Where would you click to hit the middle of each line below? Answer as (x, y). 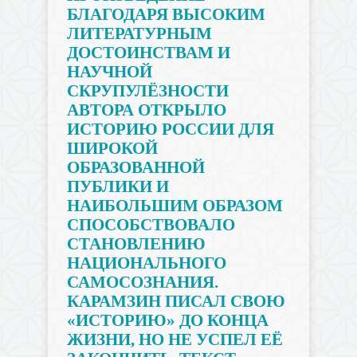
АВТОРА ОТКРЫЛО (146, 110)
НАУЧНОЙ (109, 72)
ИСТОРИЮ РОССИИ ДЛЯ (170, 129)
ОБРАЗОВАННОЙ (135, 167)
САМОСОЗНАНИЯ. (142, 282)
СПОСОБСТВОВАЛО (151, 225)
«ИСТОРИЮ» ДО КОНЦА (167, 320)
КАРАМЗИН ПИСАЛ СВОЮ (176, 301)
